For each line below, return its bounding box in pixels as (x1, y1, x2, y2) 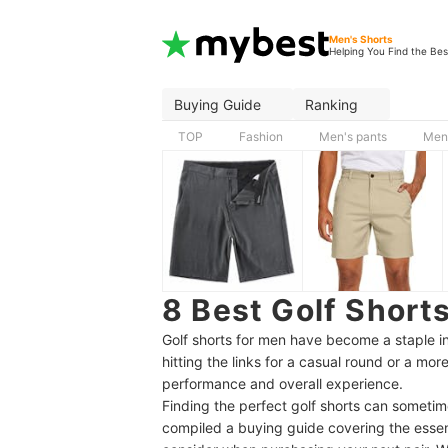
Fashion (239, 129, 283, 144)
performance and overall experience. (162, 375, 403, 392)
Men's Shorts (329, 32, 394, 45)
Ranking (305, 95, 358, 113)
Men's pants (319, 129, 387, 144)
